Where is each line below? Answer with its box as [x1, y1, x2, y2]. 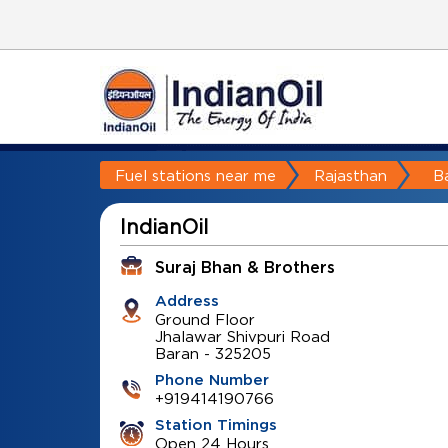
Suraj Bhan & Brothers [154, 260, 335, 276]
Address [154, 294, 219, 309]
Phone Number [154, 373, 269, 388]
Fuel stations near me [114, 167, 276, 183]
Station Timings [154, 418, 277, 433]
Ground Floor [154, 311, 255, 327]
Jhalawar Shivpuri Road [154, 328, 330, 344]
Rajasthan [313, 167, 387, 183]
